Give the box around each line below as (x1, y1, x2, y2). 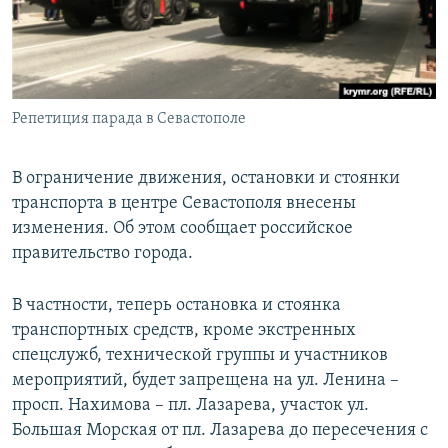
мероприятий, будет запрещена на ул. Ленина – (12, 371, 399, 391)
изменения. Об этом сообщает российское (12, 219, 353, 239)
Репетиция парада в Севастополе (12, 111, 246, 128)
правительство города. (12, 244, 193, 264)
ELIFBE (36, 83, 74, 98)
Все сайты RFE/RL (34, 143, 171, 163)
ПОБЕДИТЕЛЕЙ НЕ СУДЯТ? (36, 11, 187, 26)
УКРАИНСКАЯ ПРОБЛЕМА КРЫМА (36, 119, 225, 134)
